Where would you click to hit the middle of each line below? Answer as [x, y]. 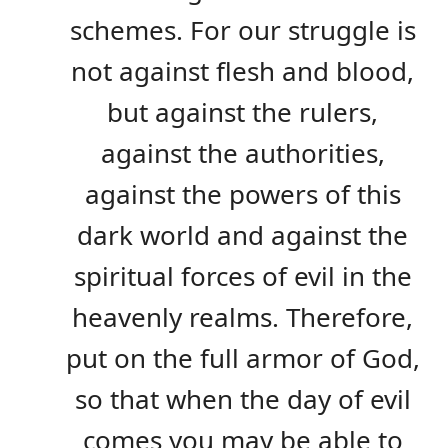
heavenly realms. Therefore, [242, 316]
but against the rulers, [242, 111]
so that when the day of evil [242, 398]
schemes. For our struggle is [242, 29]
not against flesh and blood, [242, 70]
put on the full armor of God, [242, 357]
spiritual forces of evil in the [242, 275]
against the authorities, [242, 152]
